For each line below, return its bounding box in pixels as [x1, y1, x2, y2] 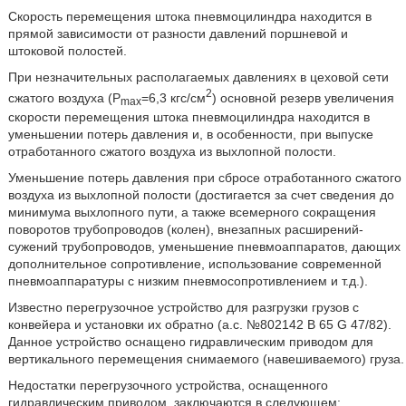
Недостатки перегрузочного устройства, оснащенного [7, 378, 328, 393]
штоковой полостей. [7, 43, 127, 58]
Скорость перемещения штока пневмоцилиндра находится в [7, 9, 372, 24]
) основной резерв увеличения [211, 90, 394, 105]
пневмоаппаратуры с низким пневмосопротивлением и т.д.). [7, 274, 368, 289]
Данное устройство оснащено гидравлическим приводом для [7, 334, 373, 350]
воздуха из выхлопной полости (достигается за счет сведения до [7, 188, 394, 203]
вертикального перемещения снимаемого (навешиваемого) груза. [7, 352, 404, 367]
